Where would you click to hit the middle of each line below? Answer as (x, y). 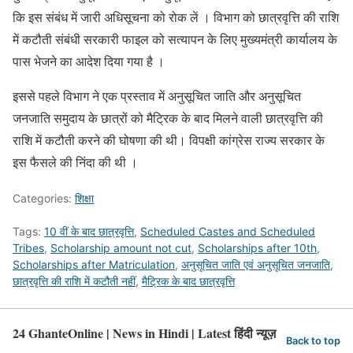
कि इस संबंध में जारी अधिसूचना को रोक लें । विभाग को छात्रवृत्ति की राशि (176, 17)
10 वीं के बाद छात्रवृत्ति (89, 231)
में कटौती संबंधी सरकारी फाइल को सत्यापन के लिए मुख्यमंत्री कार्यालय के (175, 39)
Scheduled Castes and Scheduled (228, 231)
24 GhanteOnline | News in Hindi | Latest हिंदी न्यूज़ (144, 333)
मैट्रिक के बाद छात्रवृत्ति (188, 281)
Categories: (44, 198)
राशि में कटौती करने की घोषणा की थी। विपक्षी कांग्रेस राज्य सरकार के (169, 139)
